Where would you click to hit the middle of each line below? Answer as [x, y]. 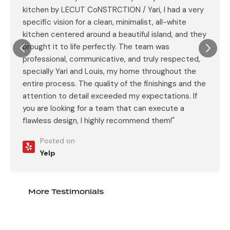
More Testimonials [66, 191]
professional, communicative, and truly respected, [111, 59]
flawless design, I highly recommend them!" [99, 120]
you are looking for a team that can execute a [103, 108]
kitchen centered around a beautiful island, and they [114, 34]
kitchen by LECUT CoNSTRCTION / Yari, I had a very [113, 9]
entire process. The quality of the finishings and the [114, 83]
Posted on [57, 140]
